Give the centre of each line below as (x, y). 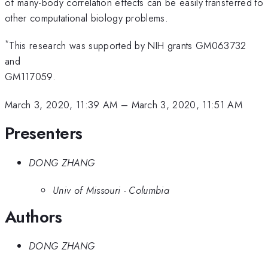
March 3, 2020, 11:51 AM (187, 104)
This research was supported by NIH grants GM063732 (128, 46)
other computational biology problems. (87, 18)
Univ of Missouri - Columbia (111, 191)
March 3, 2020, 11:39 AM (61, 104)
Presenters (44, 133)
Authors (33, 217)
